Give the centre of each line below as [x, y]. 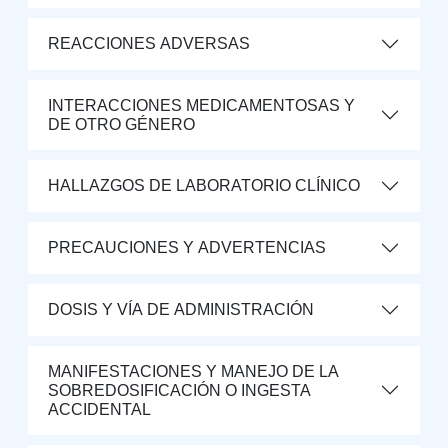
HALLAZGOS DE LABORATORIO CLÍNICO [204, 185]
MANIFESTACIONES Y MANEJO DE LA [193, 371]
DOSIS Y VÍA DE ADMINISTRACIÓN [181, 309]
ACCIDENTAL [99, 409]
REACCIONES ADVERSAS [149, 43]
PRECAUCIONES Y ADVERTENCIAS [187, 247]
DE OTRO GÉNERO [121, 124]
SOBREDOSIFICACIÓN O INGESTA [179, 390]
